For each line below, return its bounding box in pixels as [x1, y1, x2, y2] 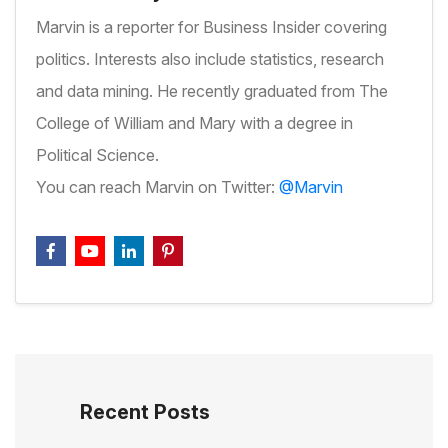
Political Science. [36, 144, 159, 165]
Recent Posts [80, 399, 210, 424]
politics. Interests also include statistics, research [36, 48, 384, 69]
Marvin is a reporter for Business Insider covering [36, 16, 387, 37]
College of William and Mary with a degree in [36, 112, 353, 133]
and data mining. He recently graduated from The [36, 80, 388, 101]
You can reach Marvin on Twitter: [36, 176, 279, 197]
